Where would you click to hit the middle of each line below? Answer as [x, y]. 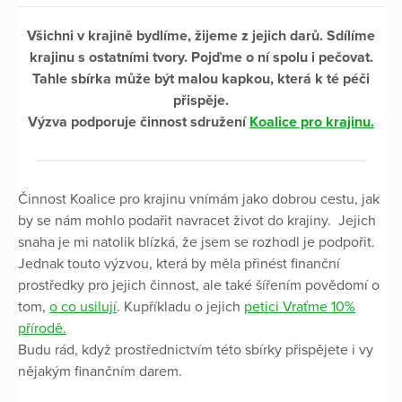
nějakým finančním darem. [100, 371]
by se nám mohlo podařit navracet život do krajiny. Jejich [197, 220]
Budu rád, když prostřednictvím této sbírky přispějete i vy [196, 350]
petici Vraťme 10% [300, 306]
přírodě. [42, 328]
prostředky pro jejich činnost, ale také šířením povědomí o [199, 285]
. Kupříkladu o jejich [180, 306]
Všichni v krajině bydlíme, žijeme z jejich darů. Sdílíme [201, 35]
